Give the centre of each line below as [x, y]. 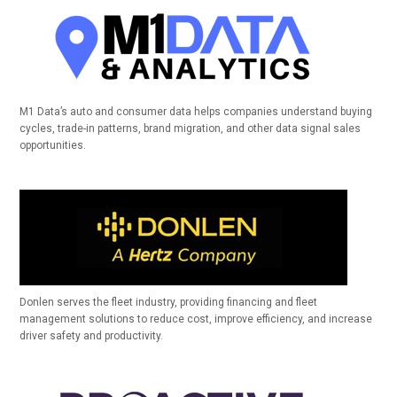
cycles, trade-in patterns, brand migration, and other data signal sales [191, 128]
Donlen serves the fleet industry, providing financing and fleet [169, 302]
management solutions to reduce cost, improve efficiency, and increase [196, 319]
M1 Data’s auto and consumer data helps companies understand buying [196, 112]
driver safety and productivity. [92, 336]
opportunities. [53, 145]
